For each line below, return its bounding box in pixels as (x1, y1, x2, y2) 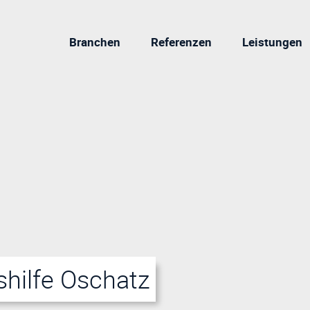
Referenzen (151, 33, 212, 50)
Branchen (69, 33, 120, 50)
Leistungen (242, 33, 302, 50)
